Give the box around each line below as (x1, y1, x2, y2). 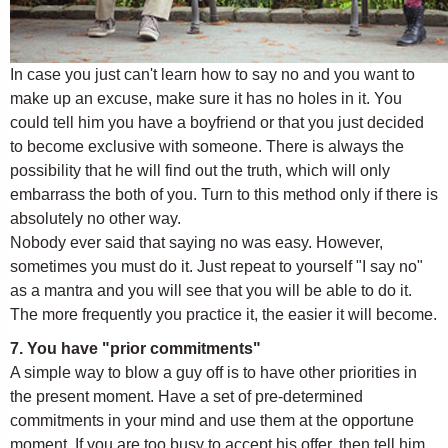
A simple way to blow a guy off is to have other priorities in (10, 364, 417, 381)
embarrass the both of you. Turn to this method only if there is (10, 186, 438, 203)
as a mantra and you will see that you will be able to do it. (10, 282, 412, 299)
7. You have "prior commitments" (10, 340, 261, 357)
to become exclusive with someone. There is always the (10, 138, 404, 155)
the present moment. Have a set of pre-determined (10, 388, 363, 405)
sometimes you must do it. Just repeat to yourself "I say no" (10, 258, 423, 275)
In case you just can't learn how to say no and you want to (10, 66, 415, 83)
